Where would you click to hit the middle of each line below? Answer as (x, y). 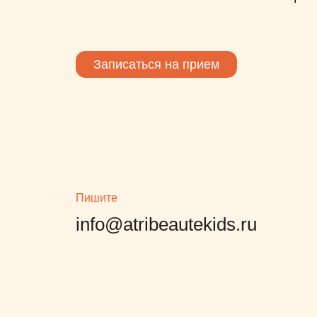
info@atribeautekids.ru (166, 224)
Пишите (97, 198)
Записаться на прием (156, 64)
